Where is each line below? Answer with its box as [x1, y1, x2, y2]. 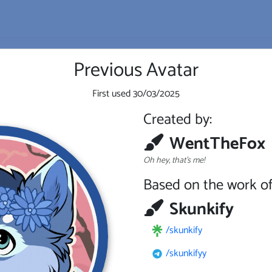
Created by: [143, 107, 212, 132]
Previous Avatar [73, 55, 199, 86]
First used [92, 86, 133, 102]
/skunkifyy [166, 245, 206, 262]
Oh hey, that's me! [143, 153, 205, 168]
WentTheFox [169, 129, 265, 158]
